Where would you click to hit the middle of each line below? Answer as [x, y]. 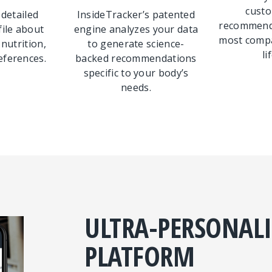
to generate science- [136, 44]
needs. [136, 87]
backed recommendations [136, 58]
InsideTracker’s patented [136, 15]
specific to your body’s [136, 73]
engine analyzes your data [136, 29]
